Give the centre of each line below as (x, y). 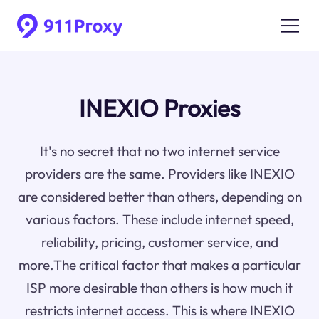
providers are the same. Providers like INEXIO (159, 174)
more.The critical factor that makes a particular (159, 265)
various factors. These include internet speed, (159, 220)
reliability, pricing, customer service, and (159, 242)
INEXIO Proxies (159, 109)
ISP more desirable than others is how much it (159, 288)
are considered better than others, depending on (159, 197)
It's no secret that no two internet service (159, 151)
